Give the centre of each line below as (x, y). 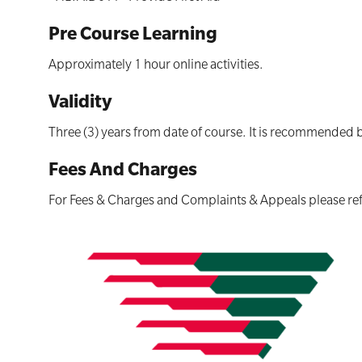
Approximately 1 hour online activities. (156, 66)
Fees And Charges (123, 172)
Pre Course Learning (133, 36)
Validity (80, 104)
